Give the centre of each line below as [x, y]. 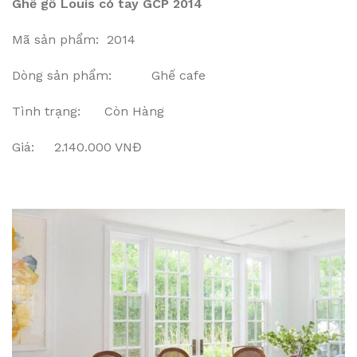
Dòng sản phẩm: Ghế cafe [109, 75]
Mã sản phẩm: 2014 [74, 39]
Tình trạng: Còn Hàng [88, 111]
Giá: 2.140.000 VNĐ [77, 147]
